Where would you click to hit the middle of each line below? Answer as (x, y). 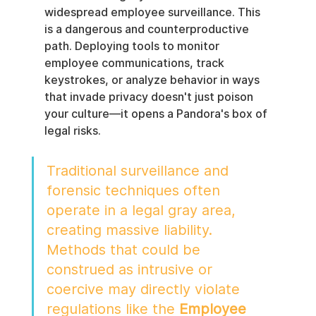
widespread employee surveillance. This (153, 13)
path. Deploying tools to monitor (133, 47)
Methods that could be (125, 250)
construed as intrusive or (131, 270)
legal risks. (72, 131)
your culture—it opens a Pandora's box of (157, 114)
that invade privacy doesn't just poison (150, 97)
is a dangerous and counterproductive (148, 30)
